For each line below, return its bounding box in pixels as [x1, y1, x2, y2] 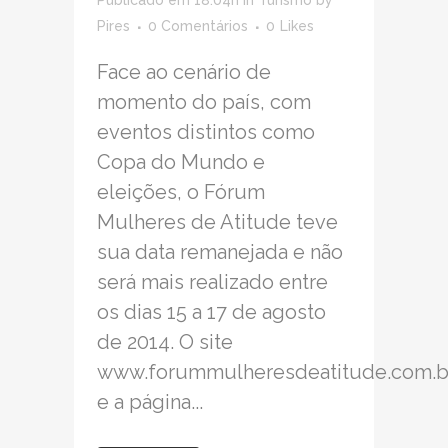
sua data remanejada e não [97, 240, 343, 265]
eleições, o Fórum [97, 180, 265, 205]
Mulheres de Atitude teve [97, 210, 338, 235]
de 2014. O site [97, 330, 233, 355]
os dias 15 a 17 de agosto [97, 300, 326, 325]
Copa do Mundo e [97, 150, 265, 175]
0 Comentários [148, 18, 248, 35]
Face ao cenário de [97, 60, 271, 85]
